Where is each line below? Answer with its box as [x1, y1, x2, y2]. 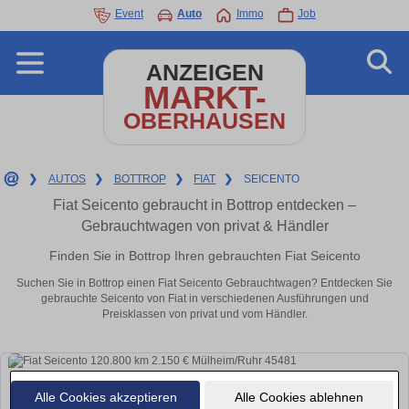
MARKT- [142, 79, 267, 115]
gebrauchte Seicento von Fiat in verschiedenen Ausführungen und [40, 292, 369, 306]
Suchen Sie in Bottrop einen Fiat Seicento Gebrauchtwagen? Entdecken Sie [16, 277, 393, 290]
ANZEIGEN [145, 60, 264, 85]
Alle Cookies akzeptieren [34, 389, 177, 404]
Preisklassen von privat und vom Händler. [101, 308, 308, 321]
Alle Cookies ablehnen [234, 389, 363, 404]
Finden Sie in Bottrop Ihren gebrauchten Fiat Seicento [48, 247, 361, 263]
